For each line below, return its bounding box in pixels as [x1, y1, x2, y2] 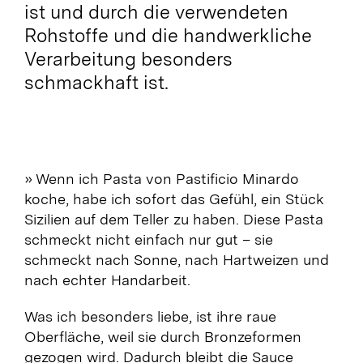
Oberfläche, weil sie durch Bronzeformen [23, 327, 301, 345]
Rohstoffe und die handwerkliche [23, 23, 312, 47]
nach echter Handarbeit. [23, 271, 190, 288]
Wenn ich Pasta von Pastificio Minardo [35, 169, 299, 187]
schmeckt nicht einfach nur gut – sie [23, 230, 273, 248]
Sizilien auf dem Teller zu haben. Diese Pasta [23, 210, 323, 228]
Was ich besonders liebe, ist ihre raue [23, 307, 276, 325]
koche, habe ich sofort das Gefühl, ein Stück [23, 190, 324, 207]
